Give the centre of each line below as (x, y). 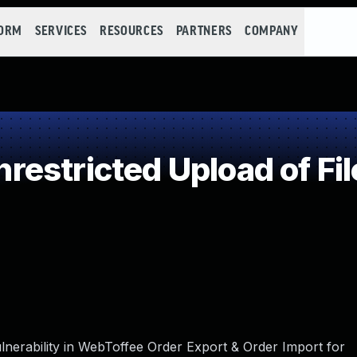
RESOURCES (131, 31)
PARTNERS (204, 31)
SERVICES (61, 31)
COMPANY (271, 31)
